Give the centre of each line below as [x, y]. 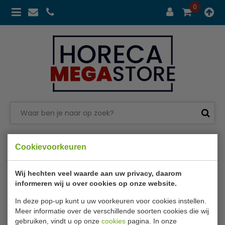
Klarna [170, 139]
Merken [42, 160]
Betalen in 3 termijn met [97, 139]
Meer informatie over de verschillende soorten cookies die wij [112, 211]
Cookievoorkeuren [51, 147]
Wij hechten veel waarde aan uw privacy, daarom [98, 173]
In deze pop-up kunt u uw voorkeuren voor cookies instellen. [111, 201]
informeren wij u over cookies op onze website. [96, 183]
